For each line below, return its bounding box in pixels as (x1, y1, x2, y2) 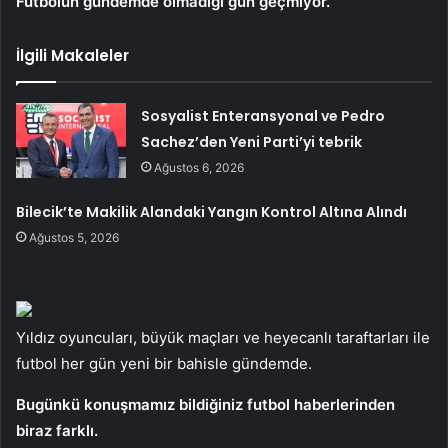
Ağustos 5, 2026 (29, 229, 120, 245)
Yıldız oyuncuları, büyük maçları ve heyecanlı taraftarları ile (16, 327, 430, 347)
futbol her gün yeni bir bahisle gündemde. (16, 353, 312, 373)
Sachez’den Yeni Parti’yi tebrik (141, 131, 363, 152)
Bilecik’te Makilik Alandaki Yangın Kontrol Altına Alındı (16, 201, 408, 222)
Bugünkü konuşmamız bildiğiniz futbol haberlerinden (16, 394, 395, 414)
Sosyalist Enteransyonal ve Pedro (141, 105, 386, 126)
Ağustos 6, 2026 (154, 159, 245, 175)
